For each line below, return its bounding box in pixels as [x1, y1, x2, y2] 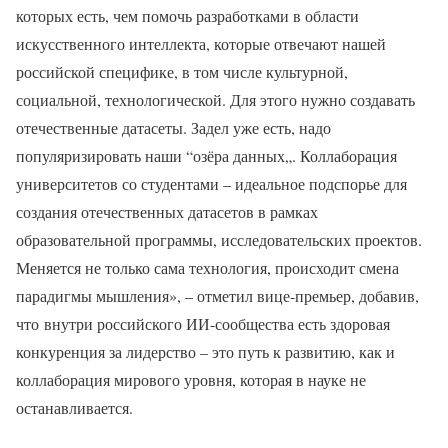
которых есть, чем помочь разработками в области [16, 4, 359, 26]
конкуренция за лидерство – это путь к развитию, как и [16, 340, 395, 362]
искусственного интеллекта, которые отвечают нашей [16, 32, 386, 54]
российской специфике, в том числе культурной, [16, 60, 348, 82]
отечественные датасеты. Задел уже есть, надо [16, 116, 331, 138]
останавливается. [16, 396, 133, 418]
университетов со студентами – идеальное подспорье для [16, 172, 407, 194]
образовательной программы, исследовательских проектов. [16, 228, 422, 250]
